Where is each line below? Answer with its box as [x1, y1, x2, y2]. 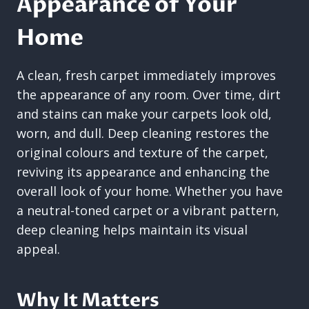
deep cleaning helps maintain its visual [17, 221, 248, 238]
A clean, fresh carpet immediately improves [17, 67, 276, 83]
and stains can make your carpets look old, [17, 106, 272, 122]
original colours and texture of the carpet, [17, 144, 268, 161]
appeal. [17, 241, 60, 257]
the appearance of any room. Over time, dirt [17, 86, 281, 103]
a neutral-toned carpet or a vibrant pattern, [17, 202, 279, 219]
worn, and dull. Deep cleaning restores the [17, 125, 269, 141]
